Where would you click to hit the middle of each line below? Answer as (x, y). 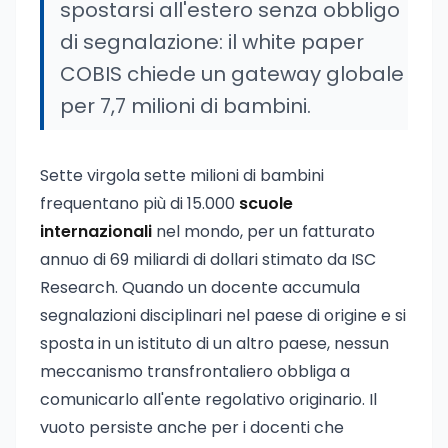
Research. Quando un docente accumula (200, 287)
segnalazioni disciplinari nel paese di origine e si (223, 315)
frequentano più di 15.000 (139, 203)
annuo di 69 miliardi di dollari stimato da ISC (208, 259)
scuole (266, 203)
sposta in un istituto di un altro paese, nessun (214, 343)
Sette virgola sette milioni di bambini (182, 175)
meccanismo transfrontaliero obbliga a (195, 371)
